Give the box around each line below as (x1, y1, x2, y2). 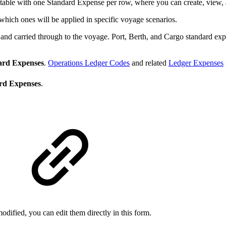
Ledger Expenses (168, 58, 223, 67)
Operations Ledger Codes (48, 58, 130, 67)
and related (130, 58, 168, 67)
